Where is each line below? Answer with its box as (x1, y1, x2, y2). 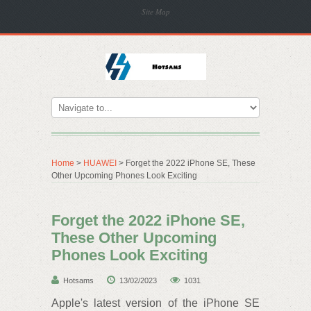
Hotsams (63, 276, 94, 285)
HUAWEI (83, 158, 117, 168)
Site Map (142, 6, 170, 17)
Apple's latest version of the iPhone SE (51, 297, 260, 309)
